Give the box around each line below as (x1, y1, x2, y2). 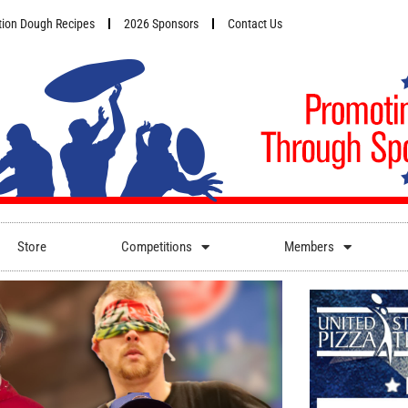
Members (283, 239, 334, 255)
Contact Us (227, 16, 282, 31)
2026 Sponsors (123, 16, 199, 31)
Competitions (120, 239, 192, 255)
